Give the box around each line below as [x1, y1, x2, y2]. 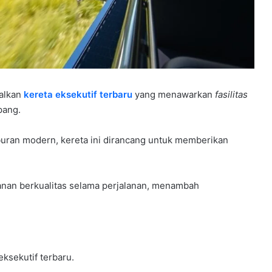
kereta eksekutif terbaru [24, 88, 132, 100]
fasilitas [215, 88, 248, 100]
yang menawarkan [132, 88, 215, 100]
